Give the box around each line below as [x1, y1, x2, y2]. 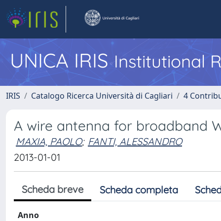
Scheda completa [100, 184, 178, 196]
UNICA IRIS [10, 48, 114, 73]
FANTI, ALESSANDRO [88, 135, 182, 147]
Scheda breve [22, 183, 83, 195]
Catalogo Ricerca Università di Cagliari [31, 90, 173, 101]
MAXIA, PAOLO [16, 135, 82, 147]
